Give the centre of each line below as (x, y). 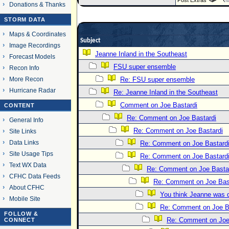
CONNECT (20, 220)
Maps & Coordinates (37, 34)
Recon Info (24, 68)
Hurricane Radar (32, 90)
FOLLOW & (21, 214)
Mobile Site (25, 199)
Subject (90, 41)
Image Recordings (35, 45)
